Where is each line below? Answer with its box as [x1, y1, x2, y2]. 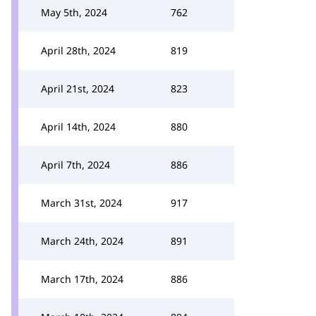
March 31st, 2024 [41, 196, 122, 209]
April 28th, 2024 [41, 44, 116, 57]
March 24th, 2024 [41, 234, 123, 248]
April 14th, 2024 [41, 120, 116, 133]
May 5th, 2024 [41, 6, 107, 19]
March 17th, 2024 [41, 272, 123, 286]
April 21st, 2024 [41, 82, 114, 95]
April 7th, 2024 [41, 158, 110, 171]
